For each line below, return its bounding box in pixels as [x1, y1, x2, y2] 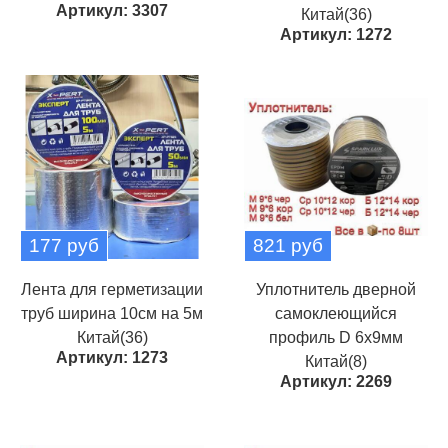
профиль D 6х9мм [269, 329, 403, 346]
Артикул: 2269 [280, 373, 392, 390]
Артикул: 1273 [56, 349, 168, 366]
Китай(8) [305, 353, 367, 370]
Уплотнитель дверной [256, 281, 416, 298]
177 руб [29, 235, 99, 256]
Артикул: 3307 [56, 2, 168, 19]
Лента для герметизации [21, 281, 203, 298]
